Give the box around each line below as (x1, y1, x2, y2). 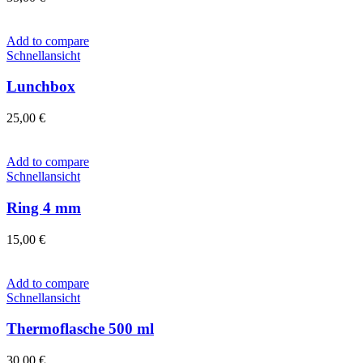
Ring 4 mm (6, 199, 81, 216)
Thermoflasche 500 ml (6, 320, 154, 338)
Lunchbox (6, 78, 75, 96)
